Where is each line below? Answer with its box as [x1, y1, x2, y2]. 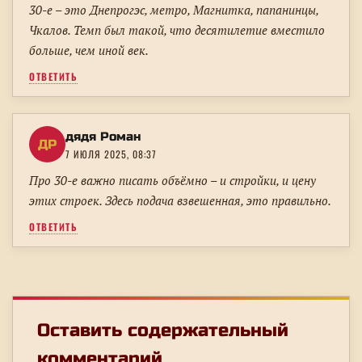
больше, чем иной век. [29, 41, 149, 58]
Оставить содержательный [37, 319, 288, 341]
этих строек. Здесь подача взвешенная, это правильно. [29, 192, 331, 208]
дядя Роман [65, 128, 141, 144]
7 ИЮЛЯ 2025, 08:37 [65, 146, 157, 161]
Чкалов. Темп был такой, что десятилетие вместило [29, 21, 325, 38]
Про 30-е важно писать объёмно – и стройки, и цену [29, 171, 316, 188]
